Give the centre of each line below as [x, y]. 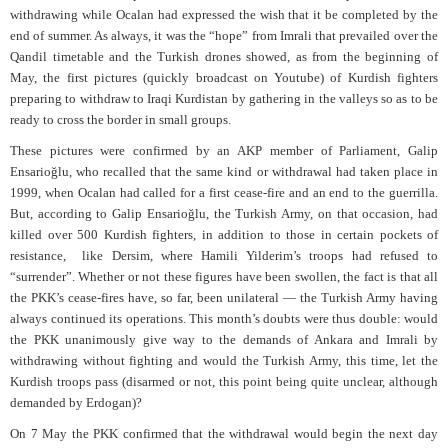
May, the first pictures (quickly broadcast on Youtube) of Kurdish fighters [224, 78]
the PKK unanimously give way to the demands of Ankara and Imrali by [224, 340]
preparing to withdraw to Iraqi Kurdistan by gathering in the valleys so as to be [224, 99]
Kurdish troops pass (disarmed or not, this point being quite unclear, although [224, 382]
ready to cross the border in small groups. [120, 120]
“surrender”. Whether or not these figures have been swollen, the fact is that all [224, 277]
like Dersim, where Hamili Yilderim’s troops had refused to [260, 256]
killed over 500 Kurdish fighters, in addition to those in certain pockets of [224, 235]
